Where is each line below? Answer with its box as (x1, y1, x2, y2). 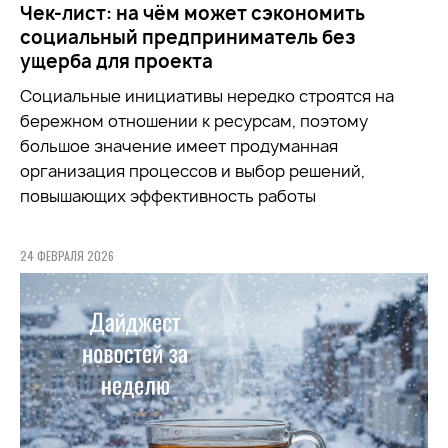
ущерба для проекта (20, 48, 213, 74)
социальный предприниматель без (20, 24, 355, 50)
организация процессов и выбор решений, (20, 159, 365, 182)
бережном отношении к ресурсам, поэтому (20, 109, 368, 132)
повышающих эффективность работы (20, 184, 316, 207)
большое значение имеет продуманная (20, 134, 338, 157)
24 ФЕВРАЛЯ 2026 (20, 246, 114, 264)
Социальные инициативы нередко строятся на (20, 84, 394, 107)
